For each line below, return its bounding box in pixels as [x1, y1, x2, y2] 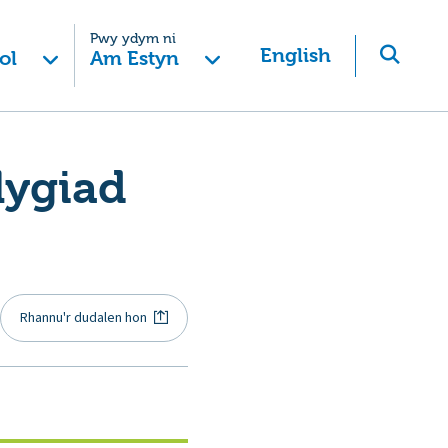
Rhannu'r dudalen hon [20, 307, 148, 328]
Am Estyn [89, 47, 179, 70]
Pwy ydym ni [89, 31, 176, 46]
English [260, 43, 331, 67]
